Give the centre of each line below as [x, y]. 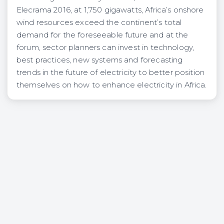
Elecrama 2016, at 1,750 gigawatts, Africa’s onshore [110, 10]
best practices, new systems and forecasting [100, 60]
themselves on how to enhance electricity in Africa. [112, 85]
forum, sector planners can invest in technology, [105, 47]
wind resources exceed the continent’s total [99, 22]
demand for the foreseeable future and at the [102, 35]
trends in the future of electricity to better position [111, 72]
